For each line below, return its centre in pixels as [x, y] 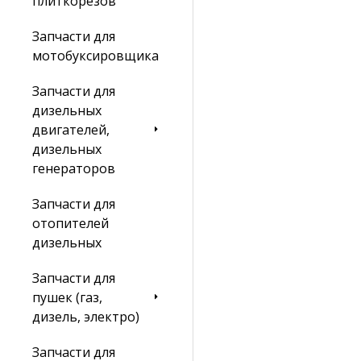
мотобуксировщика [95, 56]
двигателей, [71, 130]
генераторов [74, 168]
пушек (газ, [67, 297]
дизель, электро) [86, 317]
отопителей [71, 223]
